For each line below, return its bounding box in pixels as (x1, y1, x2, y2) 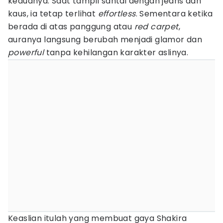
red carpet (134, 21, 179, 32)
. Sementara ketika (135, 8, 213, 19)
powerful (8, 47, 46, 58)
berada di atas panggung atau (8, 21, 134, 32)
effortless (98, 8, 136, 19)
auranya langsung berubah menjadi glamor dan (8, 34, 203, 45)
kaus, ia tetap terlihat (8, 8, 98, 19)
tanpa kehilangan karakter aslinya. (46, 47, 189, 58)
